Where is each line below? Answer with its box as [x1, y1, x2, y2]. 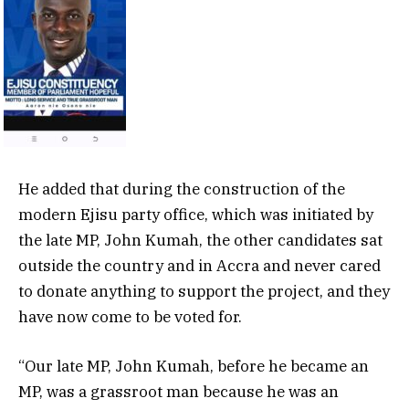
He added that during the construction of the [18, 179, 345, 200]
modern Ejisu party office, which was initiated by [18, 204, 373, 225]
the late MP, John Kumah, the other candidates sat [18, 230, 383, 251]
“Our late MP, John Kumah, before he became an [18, 356, 369, 377]
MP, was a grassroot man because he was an [18, 382, 339, 403]
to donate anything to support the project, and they [18, 281, 390, 302]
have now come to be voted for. [18, 307, 242, 328]
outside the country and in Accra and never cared [18, 256, 381, 277]
